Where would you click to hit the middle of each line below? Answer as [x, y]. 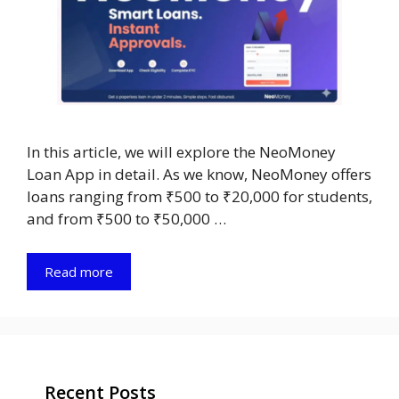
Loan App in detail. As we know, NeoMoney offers [199, 175]
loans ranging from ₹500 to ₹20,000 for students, [199, 197]
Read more [79, 271]
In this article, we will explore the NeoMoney [181, 152]
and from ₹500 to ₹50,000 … [126, 219]
